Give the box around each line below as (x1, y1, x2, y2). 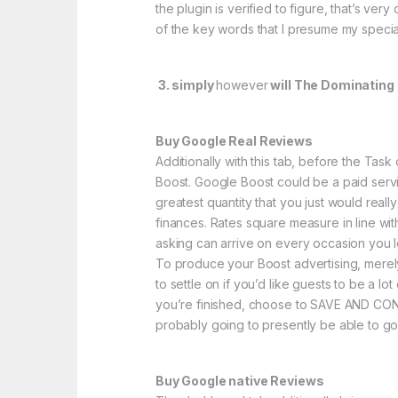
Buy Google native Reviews (155, 373, 324, 389)
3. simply (155, 77, 217, 93)
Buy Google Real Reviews (155, 133, 313, 149)
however (216, 77, 268, 93)
